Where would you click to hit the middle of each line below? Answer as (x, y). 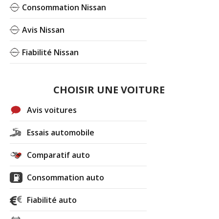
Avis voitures (52, 110)
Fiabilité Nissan (51, 52)
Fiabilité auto (52, 200)
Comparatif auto (59, 155)
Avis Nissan (44, 30)
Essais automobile (61, 132)
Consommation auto (66, 177)
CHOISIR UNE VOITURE (109, 89)
